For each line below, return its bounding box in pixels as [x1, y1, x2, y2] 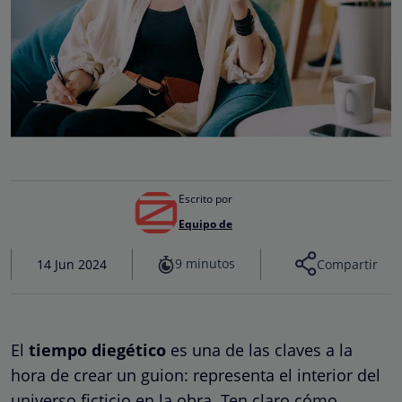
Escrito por [179, 191, 232, 207]
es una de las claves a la [166, 338, 353, 361]
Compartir [316, 255, 378, 273]
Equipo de [179, 216, 232, 232]
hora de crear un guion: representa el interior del [11, 363, 380, 386]
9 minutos [175, 255, 236, 273]
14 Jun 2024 [36, 255, 107, 273]
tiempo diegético [29, 338, 166, 361]
